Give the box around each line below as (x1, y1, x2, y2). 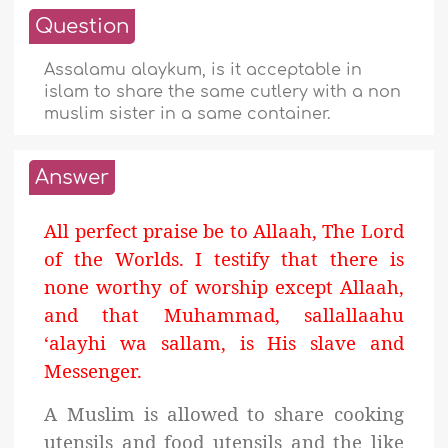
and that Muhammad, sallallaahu (44, 302, 404, 328)
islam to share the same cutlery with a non (44, 83, 402, 102)
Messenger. (44, 358, 143, 384)
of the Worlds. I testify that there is (44, 246, 404, 272)
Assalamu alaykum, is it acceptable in (44, 61, 363, 80)
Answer (35, 166, 110, 190)
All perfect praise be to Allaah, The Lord (44, 218, 404, 244)
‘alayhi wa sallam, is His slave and (44, 330, 404, 356)
